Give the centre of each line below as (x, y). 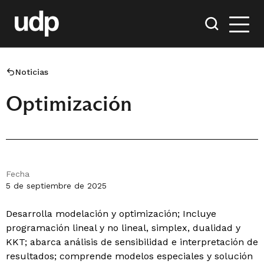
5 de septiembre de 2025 (56, 186)
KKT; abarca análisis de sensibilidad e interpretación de (132, 242)
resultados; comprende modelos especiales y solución (129, 256)
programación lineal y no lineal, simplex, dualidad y (123, 228)
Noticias (32, 72)
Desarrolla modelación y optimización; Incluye (111, 214)
